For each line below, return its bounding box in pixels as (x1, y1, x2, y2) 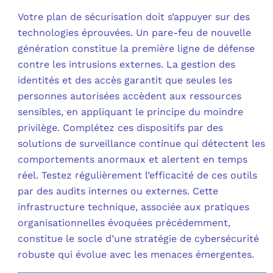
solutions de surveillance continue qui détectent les (18, 137, 266, 149)
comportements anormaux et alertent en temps (18, 153, 248, 165)
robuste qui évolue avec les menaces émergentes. (18, 248, 255, 260)
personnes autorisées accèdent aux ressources (18, 90, 242, 102)
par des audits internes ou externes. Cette (18, 185, 219, 197)
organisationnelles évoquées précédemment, (18, 216, 231, 229)
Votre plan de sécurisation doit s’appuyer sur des (18, 10, 250, 23)
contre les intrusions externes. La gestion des (18, 58, 236, 70)
